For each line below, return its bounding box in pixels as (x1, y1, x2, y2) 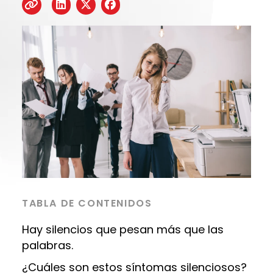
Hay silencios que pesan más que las (22, 222, 224, 238)
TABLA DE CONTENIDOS (22, 196, 152, 211)
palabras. (22, 238, 73, 253)
